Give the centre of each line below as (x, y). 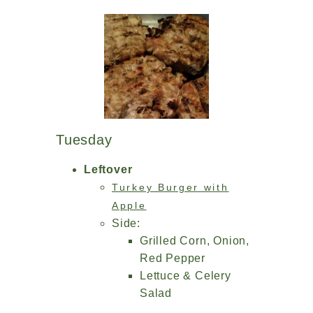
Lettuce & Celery (185, 276)
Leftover (108, 169)
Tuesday (84, 140)
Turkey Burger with (170, 187)
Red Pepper (173, 258)
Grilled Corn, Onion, (195, 241)
